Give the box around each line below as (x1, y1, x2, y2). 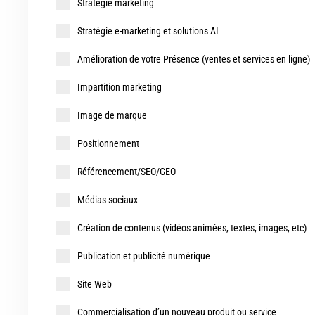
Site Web (77, 278, 112, 290)
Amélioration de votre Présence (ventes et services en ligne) (77, 53, 310, 65)
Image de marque (77, 110, 147, 122)
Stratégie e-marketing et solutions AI (77, 25, 219, 37)
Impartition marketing (77, 82, 162, 94)
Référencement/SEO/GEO (77, 166, 176, 178)
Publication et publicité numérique (77, 250, 210, 262)
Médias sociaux (77, 194, 138, 206)
